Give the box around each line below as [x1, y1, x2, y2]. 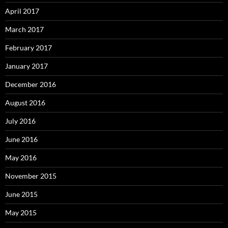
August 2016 [5, 98, 45, 107]
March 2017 [5, 25, 44, 34]
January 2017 [5, 62, 48, 70]
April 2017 [5, 7, 39, 15]
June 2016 [5, 135, 38, 144]
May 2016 [5, 153, 37, 162]
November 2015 [5, 172, 56, 180]
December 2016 [5, 80, 56, 89]
